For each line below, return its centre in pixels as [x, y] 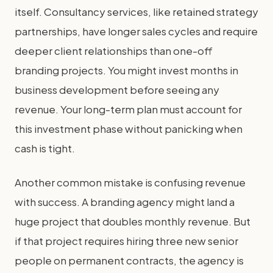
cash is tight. [45, 148]
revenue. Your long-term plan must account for [128, 109]
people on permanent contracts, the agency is [129, 260]
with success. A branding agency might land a [125, 202]
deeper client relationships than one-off [114, 51]
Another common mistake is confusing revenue [130, 182]
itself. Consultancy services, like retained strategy [136, 12]
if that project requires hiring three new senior [126, 241]
